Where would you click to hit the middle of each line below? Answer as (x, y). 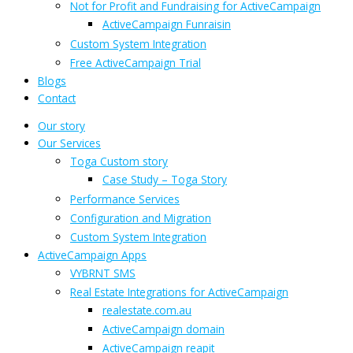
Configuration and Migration (141, 218)
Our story (61, 126)
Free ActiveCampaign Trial (136, 62)
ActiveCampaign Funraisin (167, 24)
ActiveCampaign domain (163, 329)
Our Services (69, 143)
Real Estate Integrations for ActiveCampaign (179, 292)
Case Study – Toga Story (165, 180)
